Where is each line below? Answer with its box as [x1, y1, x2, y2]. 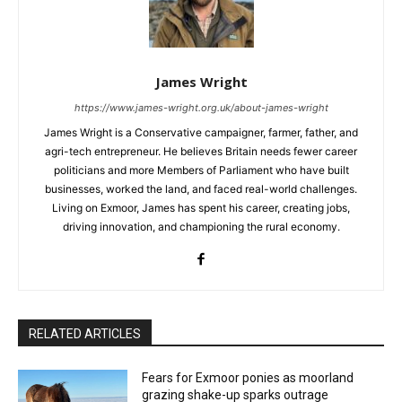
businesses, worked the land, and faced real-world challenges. [45, 181, 357, 196]
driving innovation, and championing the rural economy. [62, 219, 340, 233]
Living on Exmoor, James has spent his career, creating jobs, [52, 200, 350, 214]
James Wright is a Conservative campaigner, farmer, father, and [44, 125, 358, 139]
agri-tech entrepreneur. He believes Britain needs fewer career [45, 144, 357, 158]
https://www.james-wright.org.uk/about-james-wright [74, 100, 328, 114]
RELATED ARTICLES [29, 326, 141, 341]
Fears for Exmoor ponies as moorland [142, 370, 354, 385]
